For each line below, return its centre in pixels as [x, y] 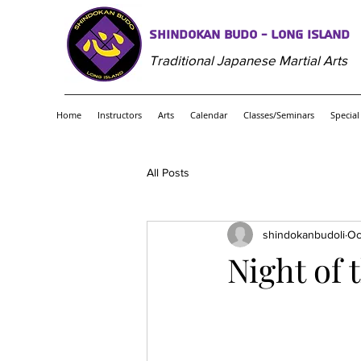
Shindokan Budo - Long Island [249, 35]
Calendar [209, 115]
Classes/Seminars [279, 115]
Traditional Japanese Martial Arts [248, 60]
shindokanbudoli [304, 234]
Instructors [120, 115]
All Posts [168, 172]
